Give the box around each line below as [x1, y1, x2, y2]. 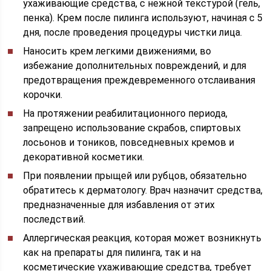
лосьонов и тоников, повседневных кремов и [23, 137, 235, 148]
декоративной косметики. [23, 151, 145, 163]
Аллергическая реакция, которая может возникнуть [23, 232, 262, 244]
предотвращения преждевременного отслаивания [23, 74, 256, 86]
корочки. [23, 89, 63, 100]
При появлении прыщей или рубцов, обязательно [23, 170, 247, 181]
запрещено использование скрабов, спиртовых [23, 122, 241, 134]
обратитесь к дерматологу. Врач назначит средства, [23, 184, 263, 196]
